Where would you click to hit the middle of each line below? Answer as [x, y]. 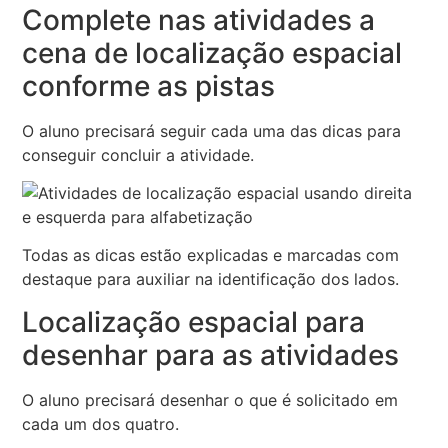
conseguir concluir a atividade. [138, 154]
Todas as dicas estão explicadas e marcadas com [211, 255]
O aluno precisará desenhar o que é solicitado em [210, 399]
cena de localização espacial [212, 52]
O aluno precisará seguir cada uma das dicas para [212, 130]
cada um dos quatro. [101, 423]
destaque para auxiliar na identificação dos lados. [211, 279]
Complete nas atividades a [199, 19]
